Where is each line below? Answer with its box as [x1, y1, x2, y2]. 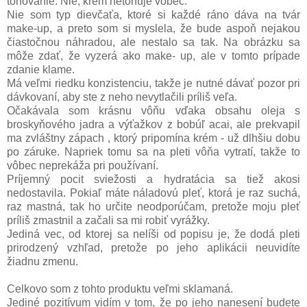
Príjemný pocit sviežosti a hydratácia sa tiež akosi [7, 173, 300, 185]
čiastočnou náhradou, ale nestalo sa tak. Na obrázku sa [7, 36, 300, 48]
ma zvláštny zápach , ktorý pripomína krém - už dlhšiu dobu [7, 132, 300, 144]
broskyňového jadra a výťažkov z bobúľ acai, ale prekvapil [7, 118, 300, 130]
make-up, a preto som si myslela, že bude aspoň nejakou [7, 22, 300, 34]
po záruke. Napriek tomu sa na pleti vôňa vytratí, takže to [7, 145, 300, 158]
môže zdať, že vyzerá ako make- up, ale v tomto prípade [7, 49, 300, 62]
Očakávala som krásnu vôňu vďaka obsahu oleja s [7, 104, 300, 116]
